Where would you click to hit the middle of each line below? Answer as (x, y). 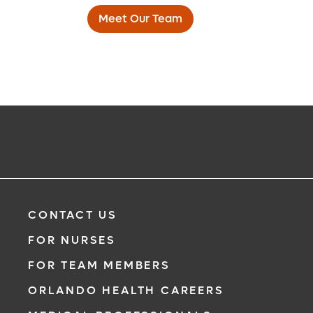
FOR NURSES (72, 240)
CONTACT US (73, 215)
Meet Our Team (140, 19)
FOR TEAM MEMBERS (99, 265)
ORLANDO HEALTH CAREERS (126, 290)
